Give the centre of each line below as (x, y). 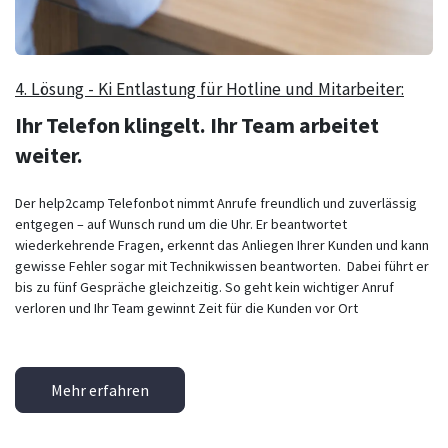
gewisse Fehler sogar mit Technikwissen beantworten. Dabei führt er (222, 266)
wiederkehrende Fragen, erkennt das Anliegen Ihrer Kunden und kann (222, 245)
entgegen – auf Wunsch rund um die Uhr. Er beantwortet (181, 224)
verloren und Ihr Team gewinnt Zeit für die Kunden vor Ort (186, 308)
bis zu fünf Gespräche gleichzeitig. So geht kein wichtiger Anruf (204, 287)
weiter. (53, 155)
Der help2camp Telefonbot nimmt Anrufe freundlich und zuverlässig (216, 203)
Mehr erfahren (100, 389)
